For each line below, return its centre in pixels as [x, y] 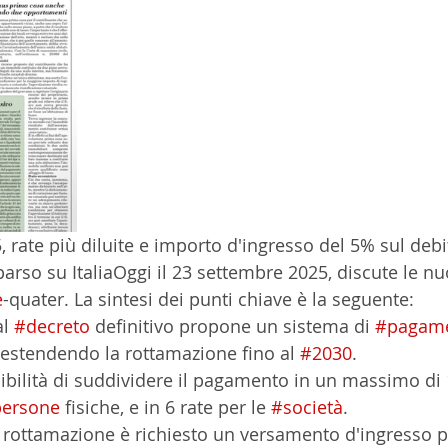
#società [307, 407]
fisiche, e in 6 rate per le [165, 407]
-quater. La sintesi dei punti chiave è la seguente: [208, 299]
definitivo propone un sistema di [232, 326]
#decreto [52, 326]
